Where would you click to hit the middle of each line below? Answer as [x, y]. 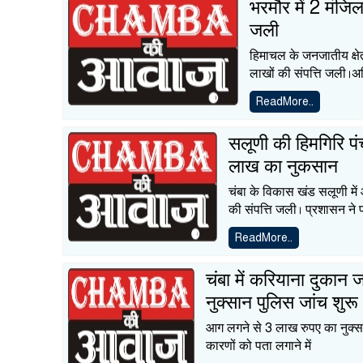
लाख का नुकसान [284, 167]
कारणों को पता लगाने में [258, 346]
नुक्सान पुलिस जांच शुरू [282, 303]
